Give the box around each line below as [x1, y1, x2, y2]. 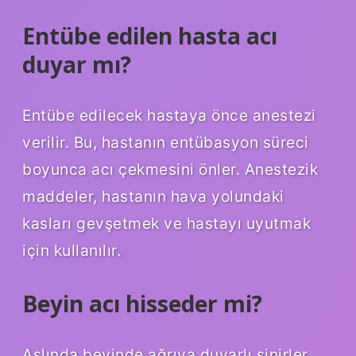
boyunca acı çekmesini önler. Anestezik [22, 159, 318, 179]
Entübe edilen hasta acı [22, 20, 277, 51]
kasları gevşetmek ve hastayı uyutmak [22, 213, 311, 233]
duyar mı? [22, 48, 131, 79]
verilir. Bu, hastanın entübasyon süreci [22, 132, 309, 152]
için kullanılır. [22, 240, 121, 260]
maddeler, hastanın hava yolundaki [22, 186, 284, 206]
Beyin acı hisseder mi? [22, 288, 262, 319]
